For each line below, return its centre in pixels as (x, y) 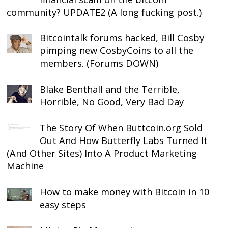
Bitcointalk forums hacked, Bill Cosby (122, 38)
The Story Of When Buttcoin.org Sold (121, 128)
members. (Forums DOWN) (99, 63)
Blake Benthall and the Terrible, (110, 89)
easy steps (63, 204)
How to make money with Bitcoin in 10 (125, 192)
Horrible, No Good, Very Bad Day (112, 102)
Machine (25, 166)
